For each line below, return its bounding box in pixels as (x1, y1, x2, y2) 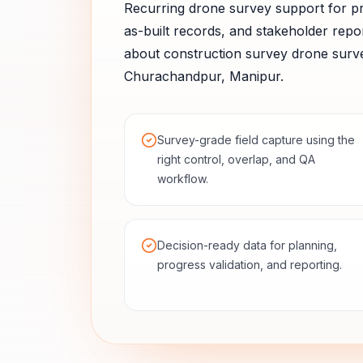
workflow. (157, 172, 208, 186)
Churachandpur (124, 68, 221, 84)
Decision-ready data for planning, (157, 238, 337, 252)
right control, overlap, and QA (157, 152, 315, 166)
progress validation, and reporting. (157, 258, 342, 271)
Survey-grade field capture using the (157, 133, 355, 147)
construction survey (164, 45, 288, 62)
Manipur (229, 68, 280, 84)
